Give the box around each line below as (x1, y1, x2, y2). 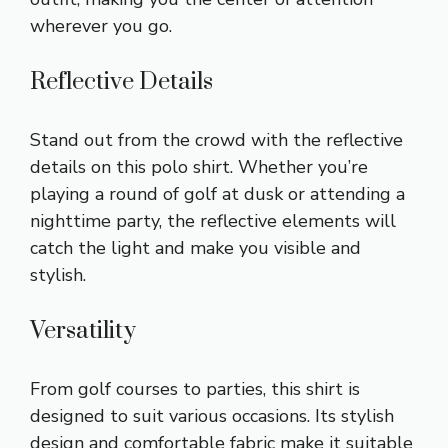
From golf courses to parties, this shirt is (30, 376, 360, 401)
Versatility (30, 315, 136, 346)
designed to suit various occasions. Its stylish (30, 403, 394, 428)
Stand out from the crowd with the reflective (30, 127, 403, 152)
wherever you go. (30, 13, 172, 38)
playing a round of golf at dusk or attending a (30, 181, 405, 206)
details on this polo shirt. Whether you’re (30, 154, 368, 179)
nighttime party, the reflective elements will (30, 208, 396, 233)
